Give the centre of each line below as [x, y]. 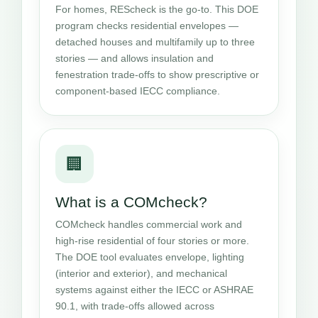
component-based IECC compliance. [138, 91]
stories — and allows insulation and [135, 58]
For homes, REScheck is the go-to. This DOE [157, 9]
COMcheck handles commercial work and [149, 224]
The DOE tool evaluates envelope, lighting [150, 257]
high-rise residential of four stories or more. [152, 241]
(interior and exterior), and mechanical [141, 273]
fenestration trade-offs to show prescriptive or [157, 75]
